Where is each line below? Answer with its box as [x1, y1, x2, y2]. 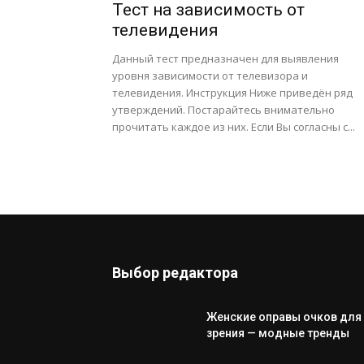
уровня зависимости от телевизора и [112, 68, 308, 83]
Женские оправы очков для [206, 310, 362, 323]
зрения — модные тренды [206, 327, 349, 340]
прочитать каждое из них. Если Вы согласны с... [112, 119, 355, 134]
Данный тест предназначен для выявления [112, 51, 339, 66]
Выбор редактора [112, 264, 238, 281]
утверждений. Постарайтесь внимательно [112, 102, 335, 117]
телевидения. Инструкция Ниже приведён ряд [112, 85, 353, 100]
